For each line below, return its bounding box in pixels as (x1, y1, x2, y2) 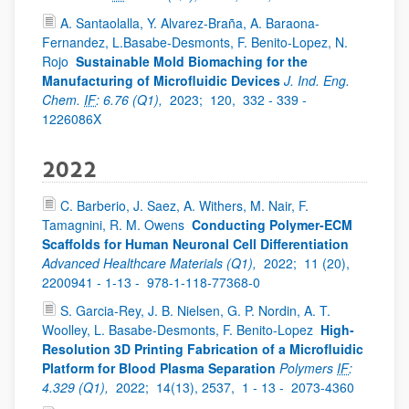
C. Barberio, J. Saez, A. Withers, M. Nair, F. (60, 196, 309, 215)
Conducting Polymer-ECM (192, 215, 352, 234)
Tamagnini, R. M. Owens (42, 215, 188, 234)
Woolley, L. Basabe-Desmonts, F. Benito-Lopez (42, 320, 317, 339)
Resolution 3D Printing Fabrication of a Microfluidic (42, 340, 363, 358)
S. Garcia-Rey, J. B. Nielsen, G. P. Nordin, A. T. (60, 301, 330, 320)
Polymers (279, 359, 337, 377)
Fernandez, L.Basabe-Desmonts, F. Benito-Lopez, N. (42, 33, 348, 51)
